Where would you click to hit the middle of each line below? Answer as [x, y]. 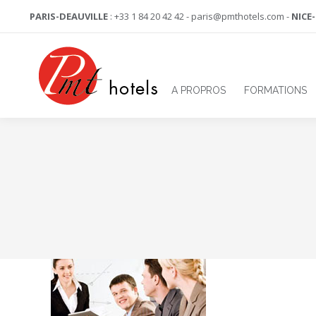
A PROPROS [198, 91]
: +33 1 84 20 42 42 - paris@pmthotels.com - [200, 16]
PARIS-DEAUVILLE [69, 16]
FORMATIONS [275, 91]
